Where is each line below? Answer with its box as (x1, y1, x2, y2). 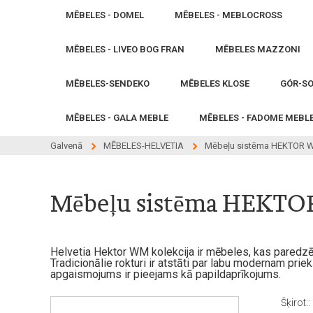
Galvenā (50, 140, 82, 151)
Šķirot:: (281, 297, 310, 308)
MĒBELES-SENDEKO (66, 78, 150, 89)
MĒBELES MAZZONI (215, 44, 300, 54)
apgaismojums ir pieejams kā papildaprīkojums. (50, 268, 284, 281)
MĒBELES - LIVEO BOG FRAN (66, 44, 184, 54)
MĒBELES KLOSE (180, 78, 249, 89)
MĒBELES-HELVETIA (103, 140, 184, 151)
